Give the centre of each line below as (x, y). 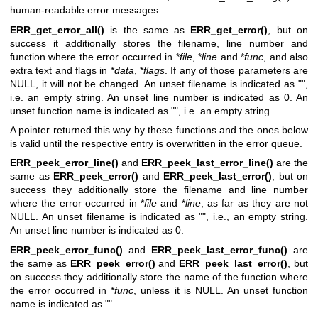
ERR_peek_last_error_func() (219, 250)
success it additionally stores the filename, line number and (159, 43)
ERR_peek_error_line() (64, 163)
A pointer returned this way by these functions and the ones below (159, 130)
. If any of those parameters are (237, 70)
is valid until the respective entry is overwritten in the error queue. (156, 143)
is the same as (148, 29)
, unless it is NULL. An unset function (221, 290)
